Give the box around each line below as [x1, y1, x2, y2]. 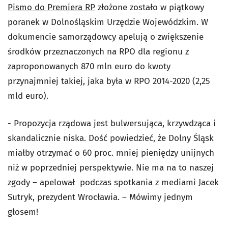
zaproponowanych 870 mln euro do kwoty [8, 61, 170, 72]
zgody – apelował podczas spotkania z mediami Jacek [8, 177, 219, 188]
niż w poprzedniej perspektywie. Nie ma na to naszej [8, 162, 214, 173]
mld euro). [8, 91, 48, 101]
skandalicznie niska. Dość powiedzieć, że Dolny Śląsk [8, 133, 214, 144]
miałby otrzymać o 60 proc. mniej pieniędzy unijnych [8, 148, 214, 158]
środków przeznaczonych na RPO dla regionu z [8, 46, 189, 57]
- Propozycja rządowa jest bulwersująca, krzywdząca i [8, 118, 216, 129]
